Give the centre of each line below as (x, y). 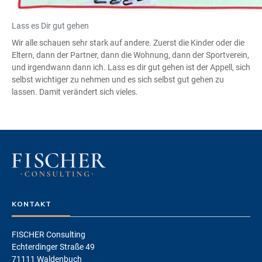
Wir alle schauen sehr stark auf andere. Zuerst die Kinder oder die (128, 42)
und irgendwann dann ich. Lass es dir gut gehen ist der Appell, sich (131, 67)
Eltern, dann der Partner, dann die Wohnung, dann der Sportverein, (130, 55)
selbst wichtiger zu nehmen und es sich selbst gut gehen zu (118, 79)
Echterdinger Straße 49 (53, 247)
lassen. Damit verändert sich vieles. (75, 92)
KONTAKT (32, 204)
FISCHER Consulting (49, 234)
